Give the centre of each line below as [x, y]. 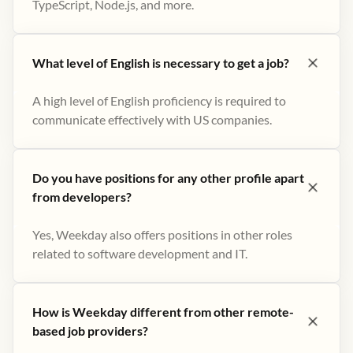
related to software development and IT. [140, 253]
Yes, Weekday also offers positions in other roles [162, 234]
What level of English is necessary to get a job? [161, 63]
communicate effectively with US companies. [152, 119]
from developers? [82, 197]
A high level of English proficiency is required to [159, 100]
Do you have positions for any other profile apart [168, 178]
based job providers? [90, 331]
